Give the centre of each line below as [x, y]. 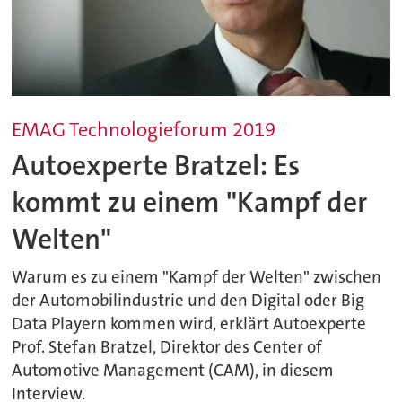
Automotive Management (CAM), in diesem [173, 370]
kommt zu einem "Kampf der [190, 202]
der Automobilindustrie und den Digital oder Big [188, 300]
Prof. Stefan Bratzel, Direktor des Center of [167, 347]
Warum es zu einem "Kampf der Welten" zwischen [197, 277]
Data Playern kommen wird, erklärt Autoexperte [189, 323]
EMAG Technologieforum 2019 [144, 129]
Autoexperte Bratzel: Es [156, 165]
